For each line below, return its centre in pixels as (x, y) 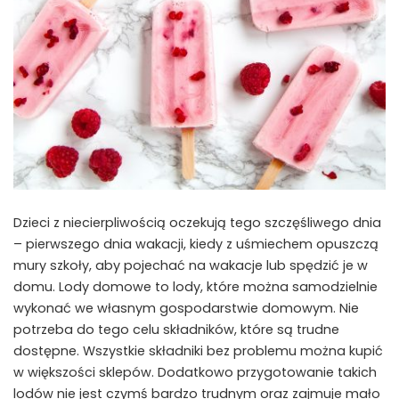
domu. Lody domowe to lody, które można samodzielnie (195, 287)
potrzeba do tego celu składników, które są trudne (176, 330)
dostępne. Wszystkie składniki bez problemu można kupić (198, 351)
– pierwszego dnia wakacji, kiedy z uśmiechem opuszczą (196, 244)
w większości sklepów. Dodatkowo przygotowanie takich (195, 373)
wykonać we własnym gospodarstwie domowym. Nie (186, 309)
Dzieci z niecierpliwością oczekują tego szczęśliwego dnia (197, 223)
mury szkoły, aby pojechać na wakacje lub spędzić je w (191, 266)
